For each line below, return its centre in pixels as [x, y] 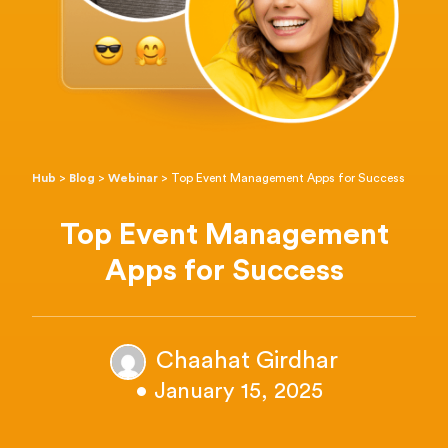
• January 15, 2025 [229, 391]
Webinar [133, 178]
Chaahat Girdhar [247, 361]
